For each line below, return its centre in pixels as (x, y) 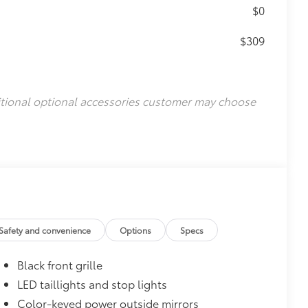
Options (136, 230)
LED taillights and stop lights (92, 284)
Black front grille (59, 264)
